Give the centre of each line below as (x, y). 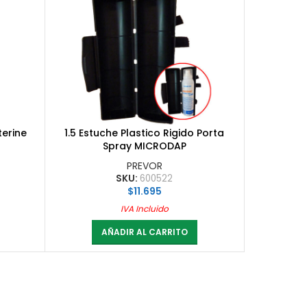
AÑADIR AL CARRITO (144, 232)
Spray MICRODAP (144, 146)
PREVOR (144, 165)
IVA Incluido (144, 208)
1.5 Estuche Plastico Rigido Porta (144, 133)
